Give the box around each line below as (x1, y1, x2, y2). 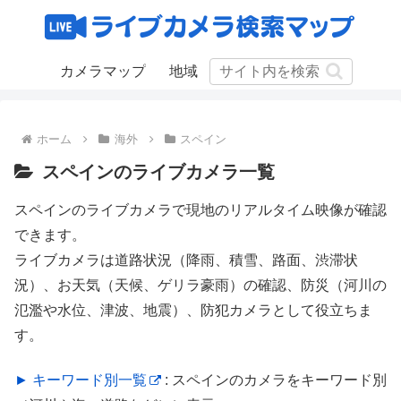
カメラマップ (60, 64, 147, 79)
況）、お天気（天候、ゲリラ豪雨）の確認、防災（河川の (14, 277, 387, 293)
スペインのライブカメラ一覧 (42, 162, 275, 182)
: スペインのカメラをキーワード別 (161, 372, 387, 388)
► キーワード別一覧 (14, 372, 147, 388)
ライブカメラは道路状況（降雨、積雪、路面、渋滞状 (14, 252, 358, 268)
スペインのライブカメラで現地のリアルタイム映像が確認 (14, 202, 387, 218)
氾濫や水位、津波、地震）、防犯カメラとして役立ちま (14, 303, 372, 318)
